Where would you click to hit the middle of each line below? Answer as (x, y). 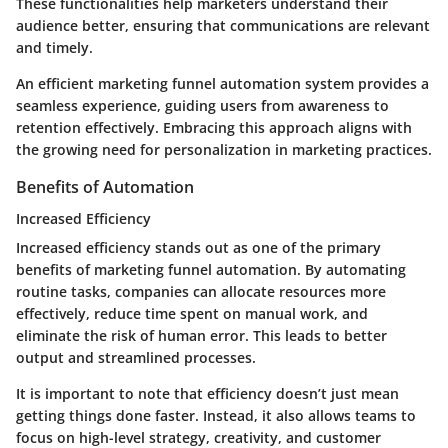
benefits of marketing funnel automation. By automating (211, 270)
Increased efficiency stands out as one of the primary (198, 248)
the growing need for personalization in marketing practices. (224, 150)
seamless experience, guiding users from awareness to (202, 106)
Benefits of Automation (105, 187)
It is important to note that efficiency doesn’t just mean (207, 394)
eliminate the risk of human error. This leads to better (201, 336)
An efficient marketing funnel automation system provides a (222, 84)
